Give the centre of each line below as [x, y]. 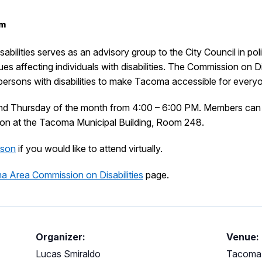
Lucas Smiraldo [68, 254]
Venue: [243, 237]
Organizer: [60, 237]
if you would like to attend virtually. [89, 149]
